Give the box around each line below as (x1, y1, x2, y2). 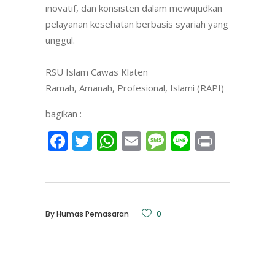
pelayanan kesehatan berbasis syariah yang (45, 18, 228, 30)
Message (166, 128, 246, 154)
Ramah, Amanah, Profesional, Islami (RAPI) (45, 82, 224, 94)
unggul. (45, 34, 75, 46)
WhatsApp (117, 128, 211, 154)
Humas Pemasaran (56, 209, 129, 219)
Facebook (68, 128, 154, 154)
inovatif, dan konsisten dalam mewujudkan (45, 2, 222, 14)
